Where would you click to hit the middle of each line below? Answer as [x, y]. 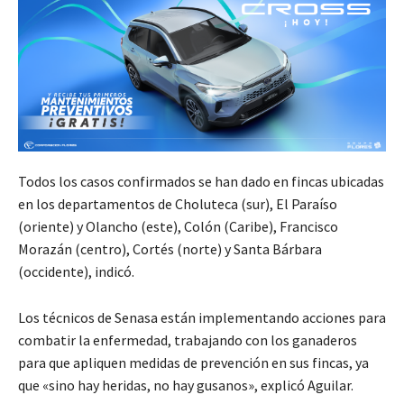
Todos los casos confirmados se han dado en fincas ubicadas [201, 181]
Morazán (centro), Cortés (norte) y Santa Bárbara [170, 248]
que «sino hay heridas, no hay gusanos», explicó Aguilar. [186, 385]
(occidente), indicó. [76, 271]
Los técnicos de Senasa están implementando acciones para [202, 317]
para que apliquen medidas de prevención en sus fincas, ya [193, 362]
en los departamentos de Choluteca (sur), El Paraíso [178, 203]
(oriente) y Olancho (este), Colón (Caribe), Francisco [178, 226]
